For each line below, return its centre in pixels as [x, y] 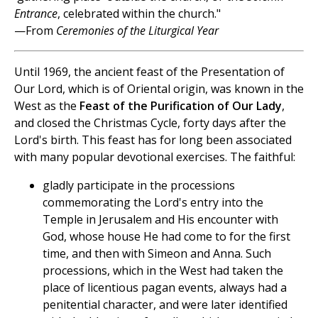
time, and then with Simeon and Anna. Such [157, 253]
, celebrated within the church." [139, 13]
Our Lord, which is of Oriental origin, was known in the [159, 88]
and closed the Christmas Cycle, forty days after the [150, 122]
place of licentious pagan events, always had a [165, 287]
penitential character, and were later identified [165, 304]
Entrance [36, 13]
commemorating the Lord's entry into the [153, 202]
